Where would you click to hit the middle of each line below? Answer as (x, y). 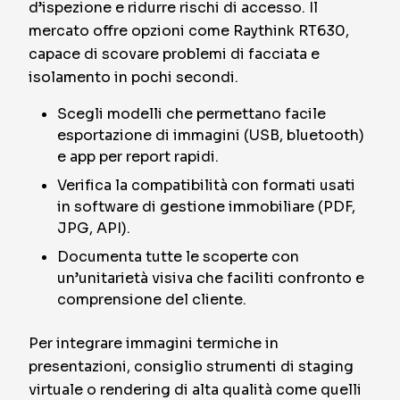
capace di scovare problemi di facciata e (174, 54)
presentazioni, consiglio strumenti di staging (191, 367)
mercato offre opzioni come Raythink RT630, (189, 31)
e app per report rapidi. (138, 157)
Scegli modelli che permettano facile (192, 114)
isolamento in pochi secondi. (133, 77)
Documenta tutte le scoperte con (178, 257)
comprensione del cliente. (152, 300)
